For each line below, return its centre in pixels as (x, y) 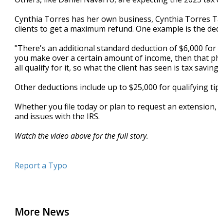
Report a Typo (41, 166)
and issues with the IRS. (57, 117)
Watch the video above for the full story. (82, 136)
